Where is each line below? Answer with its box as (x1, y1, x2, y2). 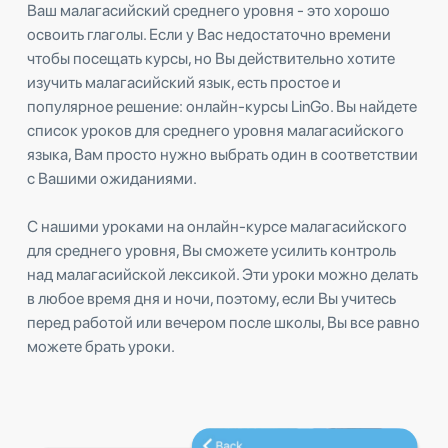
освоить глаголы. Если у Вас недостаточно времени (27, 24, 391, 44)
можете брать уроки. (27, 336, 175, 356)
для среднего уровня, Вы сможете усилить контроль (27, 240, 396, 260)
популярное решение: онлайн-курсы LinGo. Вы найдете (27, 96, 417, 116)
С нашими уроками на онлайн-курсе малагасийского (27, 216, 407, 236)
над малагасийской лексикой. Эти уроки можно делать (27, 264, 418, 284)
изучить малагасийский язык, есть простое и (27, 72, 341, 92)
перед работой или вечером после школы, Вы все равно (27, 312, 420, 332)
